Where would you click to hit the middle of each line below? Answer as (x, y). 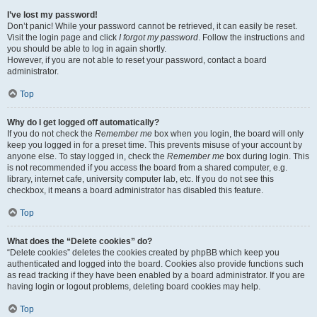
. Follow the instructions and (252, 38)
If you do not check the (51, 134)
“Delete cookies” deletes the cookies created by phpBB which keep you (143, 253)
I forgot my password (158, 38)
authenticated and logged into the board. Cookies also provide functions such (155, 264)
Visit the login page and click (63, 38)
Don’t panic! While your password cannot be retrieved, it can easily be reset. (152, 26)
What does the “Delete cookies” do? (80, 241)
